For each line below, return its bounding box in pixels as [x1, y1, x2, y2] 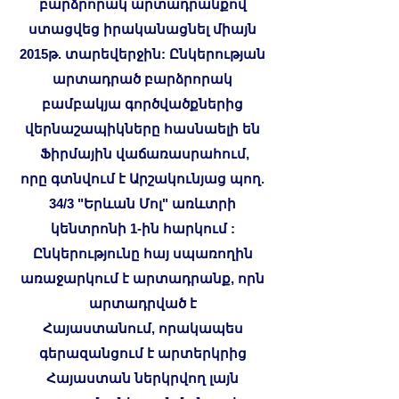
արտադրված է [88, 295, 197, 311]
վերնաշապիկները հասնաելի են [25, 120, 260, 136]
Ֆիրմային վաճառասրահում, [36, 145, 249, 161]
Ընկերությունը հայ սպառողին [32, 245, 253, 261]
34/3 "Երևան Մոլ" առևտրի [49, 195, 236, 211]
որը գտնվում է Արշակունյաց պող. [20, 170, 265, 186]
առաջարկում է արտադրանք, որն [20, 270, 265, 286]
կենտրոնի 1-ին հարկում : [50, 220, 235, 236]
